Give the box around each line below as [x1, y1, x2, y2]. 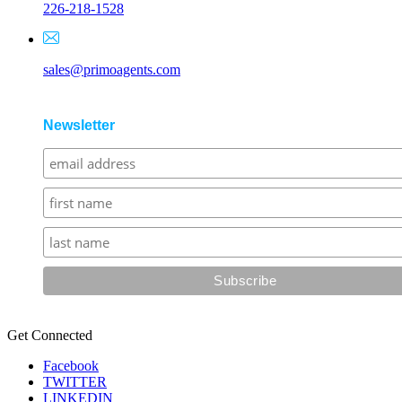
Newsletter [42, 116, 115, 133]
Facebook [43, 357, 99, 373]
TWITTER [43, 373, 107, 389]
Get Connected [7, 327, 92, 343]
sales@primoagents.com [43, 62, 180, 78]
